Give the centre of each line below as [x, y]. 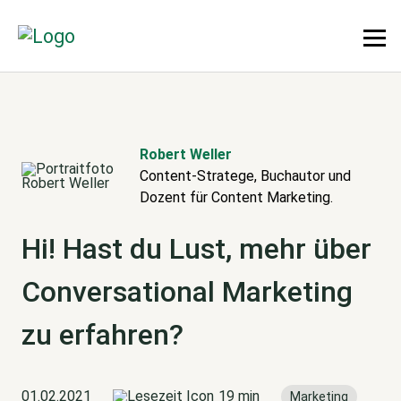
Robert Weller [186, 154]
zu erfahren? [102, 335]
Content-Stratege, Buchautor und [246, 176]
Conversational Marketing [187, 292]
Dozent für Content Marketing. [237, 197]
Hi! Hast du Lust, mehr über [196, 249]
